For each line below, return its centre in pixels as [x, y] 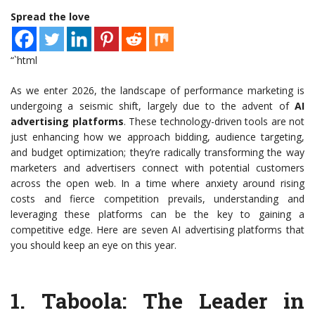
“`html [24, 60]
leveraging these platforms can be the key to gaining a [157, 214]
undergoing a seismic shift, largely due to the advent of [153, 106]
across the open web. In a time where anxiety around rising [157, 184]
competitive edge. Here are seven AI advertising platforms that [157, 230]
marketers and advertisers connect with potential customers [157, 168]
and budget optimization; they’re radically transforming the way [157, 153]
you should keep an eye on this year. [94, 245]
